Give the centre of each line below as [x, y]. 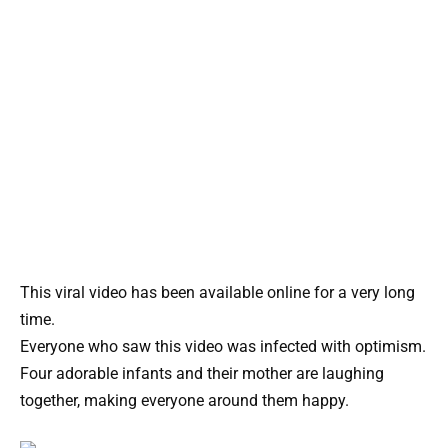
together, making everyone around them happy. [184, 400]
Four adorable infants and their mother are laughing [202, 373]
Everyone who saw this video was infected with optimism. [223, 346]
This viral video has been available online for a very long [217, 292]
